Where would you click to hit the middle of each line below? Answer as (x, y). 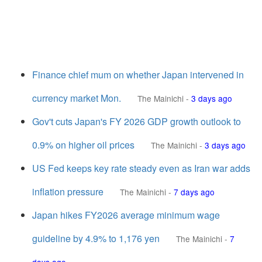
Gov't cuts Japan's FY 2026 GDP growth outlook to (137, 121)
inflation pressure (68, 192)
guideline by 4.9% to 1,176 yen (96, 238)
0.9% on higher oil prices (83, 145)
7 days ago (194, 192)
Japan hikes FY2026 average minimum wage (126, 215)
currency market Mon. (77, 98)
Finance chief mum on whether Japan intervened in (138, 75)
